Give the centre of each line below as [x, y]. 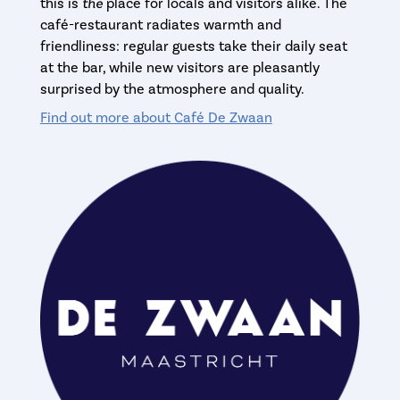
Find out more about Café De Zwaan [156, 118]
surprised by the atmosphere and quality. [172, 90]
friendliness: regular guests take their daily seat [193, 47]
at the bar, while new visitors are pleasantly [179, 68]
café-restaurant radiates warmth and [160, 25]
